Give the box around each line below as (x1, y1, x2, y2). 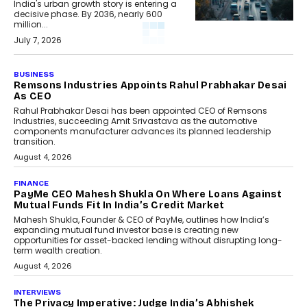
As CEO (14, 90, 51, 103)
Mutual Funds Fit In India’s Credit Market (14, 199, 225, 212)
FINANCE (14, 179, 49, 188)
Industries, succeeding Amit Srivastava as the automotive (14, 115, 257, 127)
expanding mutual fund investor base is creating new (14, 224, 238, 236)
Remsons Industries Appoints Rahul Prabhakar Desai (14, 79, 287, 92)
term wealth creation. (14, 245, 102, 257)
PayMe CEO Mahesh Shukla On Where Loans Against (14, 188, 282, 201)
